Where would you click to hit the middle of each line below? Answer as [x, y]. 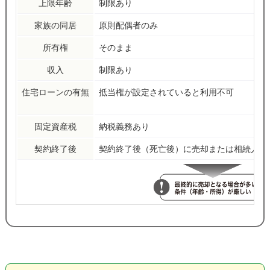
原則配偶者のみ [128, 25]
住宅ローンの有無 [55, 92]
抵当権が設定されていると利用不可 [166, 92]
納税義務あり [124, 127]
